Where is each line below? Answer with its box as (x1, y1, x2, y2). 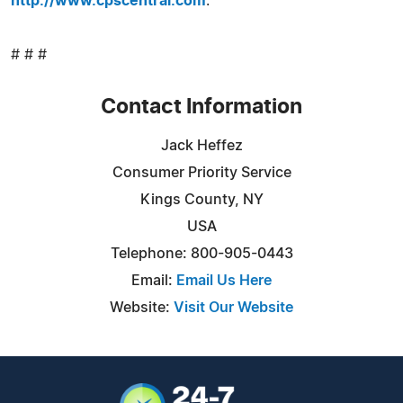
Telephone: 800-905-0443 (110, 246, 293, 261)
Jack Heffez (160, 138, 243, 153)
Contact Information (101, 96, 302, 118)
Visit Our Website (174, 300, 293, 315)
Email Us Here (176, 273, 272, 288)
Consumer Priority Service (112, 165, 291, 180)
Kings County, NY (139, 192, 264, 207)
